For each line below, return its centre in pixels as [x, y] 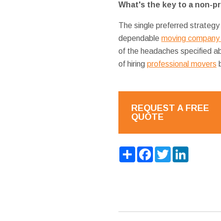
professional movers [182, 64]
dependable [140, 38]
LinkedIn [203, 150]
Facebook [170, 150]
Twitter [183, 150]
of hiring [132, 64]
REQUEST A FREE [170, 108]
